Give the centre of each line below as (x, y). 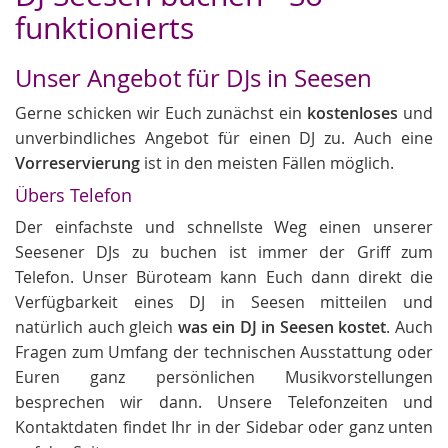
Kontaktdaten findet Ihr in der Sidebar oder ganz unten (224, 427)
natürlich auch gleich (96, 327)
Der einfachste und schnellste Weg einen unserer (224, 227)
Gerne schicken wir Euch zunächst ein (161, 113)
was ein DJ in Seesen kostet (282, 327)
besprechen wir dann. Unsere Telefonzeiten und (224, 402)
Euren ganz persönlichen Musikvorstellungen (224, 377)
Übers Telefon (73, 195)
